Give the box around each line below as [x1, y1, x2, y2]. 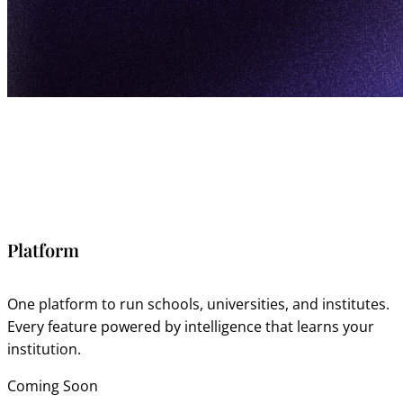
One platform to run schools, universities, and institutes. [7, 293, 390, 314]
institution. [7, 338, 81, 359]
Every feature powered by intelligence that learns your [7, 316, 374, 336]
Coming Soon [7, 375, 98, 396]
